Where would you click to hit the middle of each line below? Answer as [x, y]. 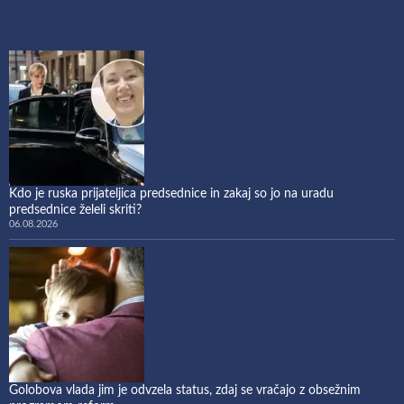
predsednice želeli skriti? [75, 210]
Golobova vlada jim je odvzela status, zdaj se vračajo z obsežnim [185, 390]
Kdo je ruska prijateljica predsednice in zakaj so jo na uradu [171, 193]
